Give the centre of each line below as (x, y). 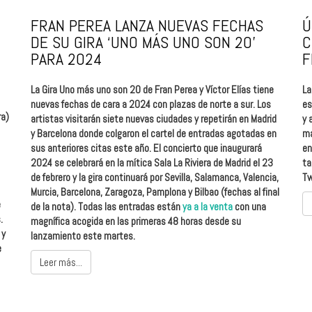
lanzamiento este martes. (83, 235)
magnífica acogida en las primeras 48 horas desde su (136, 221)
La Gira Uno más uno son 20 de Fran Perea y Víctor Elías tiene (152, 89)
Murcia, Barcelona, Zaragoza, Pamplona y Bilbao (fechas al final (155, 192)
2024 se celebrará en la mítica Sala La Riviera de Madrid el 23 (152, 162)
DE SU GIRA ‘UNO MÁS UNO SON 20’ (143, 42)
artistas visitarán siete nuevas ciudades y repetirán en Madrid (154, 118)
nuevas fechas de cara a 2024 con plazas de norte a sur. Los (151, 104)
